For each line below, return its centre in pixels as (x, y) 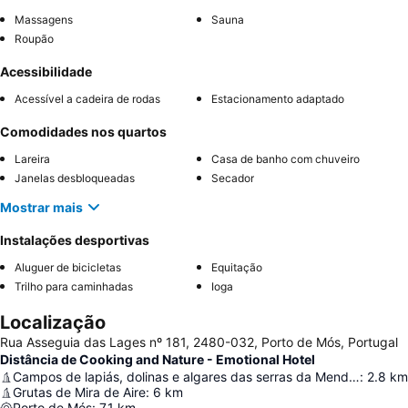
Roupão (34, 39)
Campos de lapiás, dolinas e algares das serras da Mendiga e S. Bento (354, 377)
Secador (233, 178)
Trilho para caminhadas (74, 286)
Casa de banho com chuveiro (286, 159)
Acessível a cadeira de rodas (87, 99)
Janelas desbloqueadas (75, 178)
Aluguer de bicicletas (68, 267)
